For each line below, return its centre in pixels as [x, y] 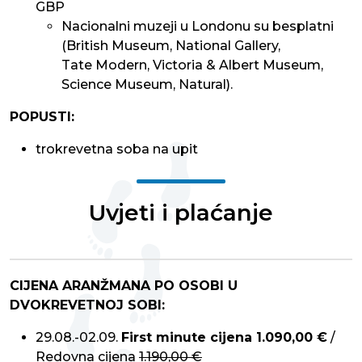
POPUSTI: [42, 117]
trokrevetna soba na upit [117, 149]
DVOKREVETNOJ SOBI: [87, 305]
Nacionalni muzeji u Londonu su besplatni [198, 27]
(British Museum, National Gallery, [171, 46]
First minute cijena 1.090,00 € [224, 338]
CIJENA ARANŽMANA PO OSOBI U [124, 286]
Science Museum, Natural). [147, 85]
